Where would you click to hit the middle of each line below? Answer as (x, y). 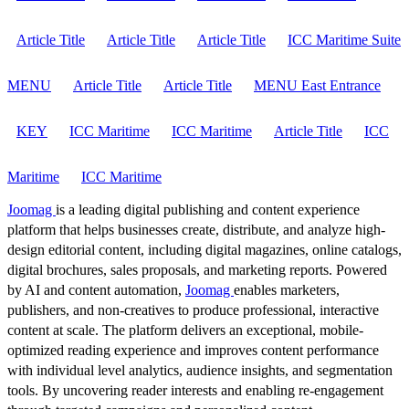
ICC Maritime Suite (344, 39)
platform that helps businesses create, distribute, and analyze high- (196, 229)
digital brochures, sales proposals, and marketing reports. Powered (197, 269)
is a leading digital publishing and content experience (208, 209)
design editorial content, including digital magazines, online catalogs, (204, 249)
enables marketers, (287, 289)
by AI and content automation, (96, 289)
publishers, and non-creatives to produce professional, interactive (193, 309)
